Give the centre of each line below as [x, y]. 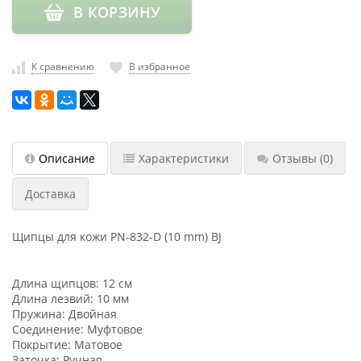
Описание [67, 158]
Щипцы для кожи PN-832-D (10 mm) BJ [117, 236]
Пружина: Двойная [64, 313]
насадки [51, 16]
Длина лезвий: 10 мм [71, 298]
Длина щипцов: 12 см [72, 283]
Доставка [50, 193]
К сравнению [63, 66]
